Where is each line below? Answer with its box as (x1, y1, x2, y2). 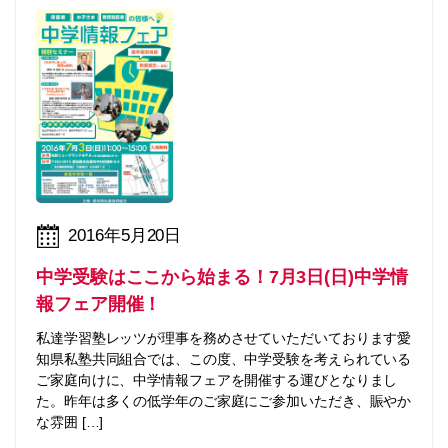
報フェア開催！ (36, 293, 162, 314)
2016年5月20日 (68, 226, 182, 245)
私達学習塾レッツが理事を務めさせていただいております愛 (36, 329, 412, 346)
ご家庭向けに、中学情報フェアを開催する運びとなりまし (36, 371, 398, 388)
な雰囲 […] (36, 413, 104, 430)
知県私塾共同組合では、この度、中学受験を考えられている (36, 350, 412, 367)
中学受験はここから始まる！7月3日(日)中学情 (36, 266, 408, 287)
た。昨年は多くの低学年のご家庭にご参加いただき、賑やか (36, 392, 412, 409)
